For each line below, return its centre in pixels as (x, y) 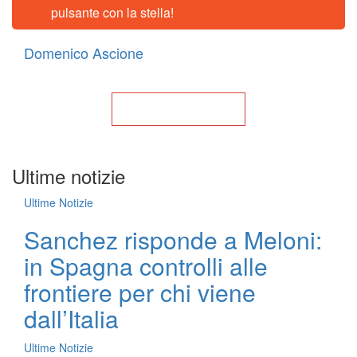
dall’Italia (71, 318)
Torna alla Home (178, 109)
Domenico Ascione (84, 52)
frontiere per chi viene (140, 292)
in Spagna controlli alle (146, 265)
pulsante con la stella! (112, 12)
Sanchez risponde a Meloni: (173, 239)
